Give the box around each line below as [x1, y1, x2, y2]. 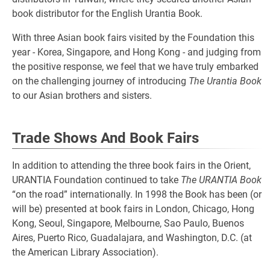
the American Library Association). [12, 246, 159, 258]
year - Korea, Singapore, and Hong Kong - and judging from [12, 46, 261, 58]
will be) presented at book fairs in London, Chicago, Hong [12, 203, 254, 215]
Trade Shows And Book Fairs [12, 130, 199, 146]
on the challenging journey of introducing [12, 75, 189, 87]
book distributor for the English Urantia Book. [12, 8, 202, 19]
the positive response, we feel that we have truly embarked [12, 61, 259, 72]
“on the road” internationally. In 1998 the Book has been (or [12, 189, 262, 200]
